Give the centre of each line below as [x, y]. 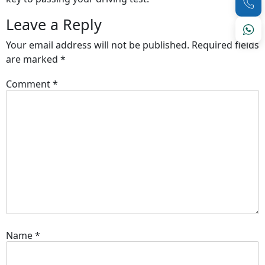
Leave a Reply [54, 25]
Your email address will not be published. [98, 45]
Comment [29, 84]
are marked [33, 59]
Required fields [225, 45]
